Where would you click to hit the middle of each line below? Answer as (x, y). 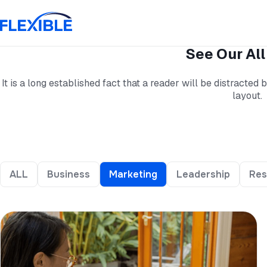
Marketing (133, 174)
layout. (247, 96)
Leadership (203, 174)
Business (69, 174)
